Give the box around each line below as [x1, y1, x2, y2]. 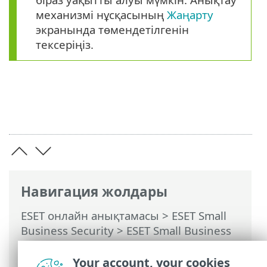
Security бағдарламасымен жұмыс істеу [21, 237, 234, 253]
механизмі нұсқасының [36, 7, 167, 22]
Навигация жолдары [21, 182, 167, 201]
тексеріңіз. [36, 36, 94, 52]
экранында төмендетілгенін [36, 21, 189, 37]
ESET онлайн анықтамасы [21, 207, 159, 223]
